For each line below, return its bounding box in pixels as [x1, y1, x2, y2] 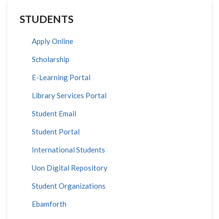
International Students [32, 145, 105, 154]
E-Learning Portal [32, 73, 90, 82]
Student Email [32, 109, 76, 118]
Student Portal [32, 127, 80, 136]
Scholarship [32, 55, 69, 64]
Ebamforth [32, 199, 66, 208]
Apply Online [32, 37, 73, 45]
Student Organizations [32, 181, 106, 190]
